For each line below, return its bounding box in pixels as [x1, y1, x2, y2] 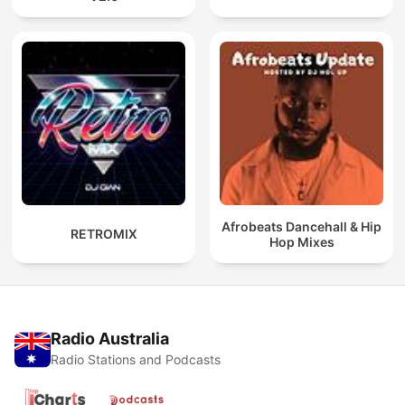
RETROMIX [70, 226, 137, 242]
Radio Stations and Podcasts [51, 352, 221, 368]
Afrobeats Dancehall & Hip [221, 218, 381, 234]
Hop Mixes [268, 233, 334, 250]
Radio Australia [51, 329, 169, 349]
